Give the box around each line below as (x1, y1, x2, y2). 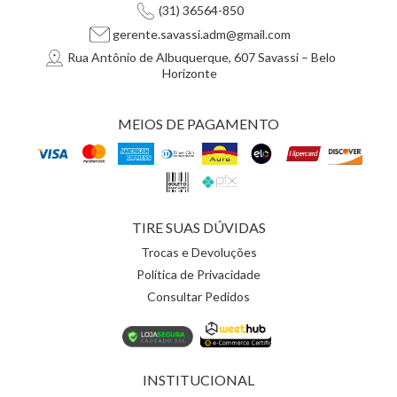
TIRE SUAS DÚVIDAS (131, 218, 266, 236)
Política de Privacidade (136, 266, 261, 282)
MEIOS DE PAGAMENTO (118, 114, 279, 132)
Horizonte (162, 66, 218, 82)
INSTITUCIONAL (143, 370, 254, 388)
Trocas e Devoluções (140, 244, 257, 260)
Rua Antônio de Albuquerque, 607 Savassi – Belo (64, 50, 336, 66)
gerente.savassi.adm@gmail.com (112, 27, 291, 43)
